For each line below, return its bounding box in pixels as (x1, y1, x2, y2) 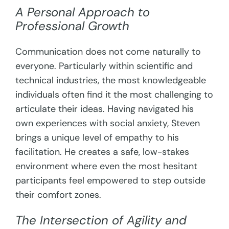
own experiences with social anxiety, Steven (15, 117, 200, 129)
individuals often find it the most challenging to (15, 88, 214, 101)
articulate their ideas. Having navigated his (15, 102, 194, 115)
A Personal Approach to (15, 4, 150, 20)
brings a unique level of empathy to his (15, 131, 179, 144)
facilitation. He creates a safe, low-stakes (15, 145, 190, 158)
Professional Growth (15, 18, 130, 34)
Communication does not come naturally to (15, 45, 201, 58)
